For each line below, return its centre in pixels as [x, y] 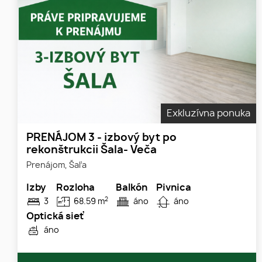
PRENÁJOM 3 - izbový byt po [101, 138]
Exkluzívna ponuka [208, 114]
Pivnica [174, 188]
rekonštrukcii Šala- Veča [92, 151]
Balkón [132, 188]
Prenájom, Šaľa [56, 166]
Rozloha [75, 188]
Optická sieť [55, 217]
